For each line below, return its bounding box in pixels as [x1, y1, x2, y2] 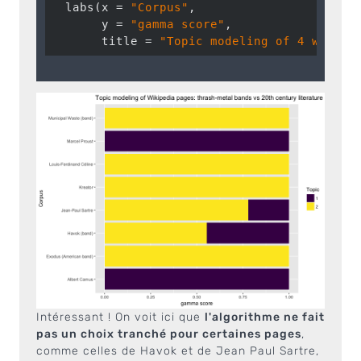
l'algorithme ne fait [205, 310, 325, 324]
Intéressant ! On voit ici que [36, 310, 205, 324]
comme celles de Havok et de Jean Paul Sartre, [36, 344, 319, 358]
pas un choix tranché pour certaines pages [36, 327, 301, 341]
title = [50, 35, 160, 48]
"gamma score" [130, 18, 225, 31]
